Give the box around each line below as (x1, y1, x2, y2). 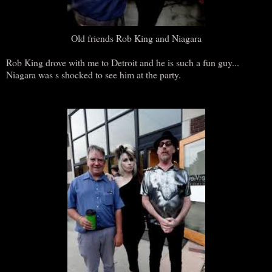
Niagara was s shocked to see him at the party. (6, 67, 181, 81)
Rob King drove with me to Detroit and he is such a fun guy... (6, 55, 239, 69)
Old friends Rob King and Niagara (70, 31, 202, 44)
